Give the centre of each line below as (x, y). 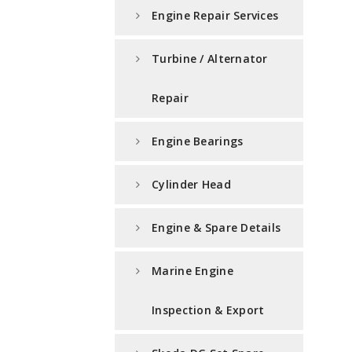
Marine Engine (192, 271)
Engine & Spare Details (216, 228)
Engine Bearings (198, 141)
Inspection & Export (208, 310)
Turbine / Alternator (210, 59)
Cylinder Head (191, 185)
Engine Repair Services (215, 16)
